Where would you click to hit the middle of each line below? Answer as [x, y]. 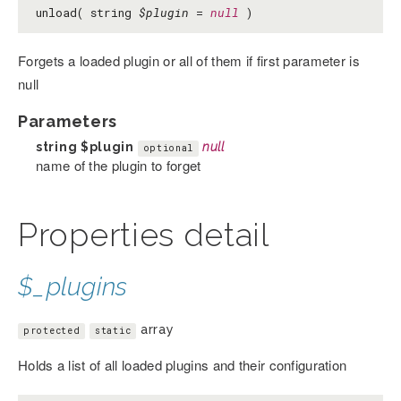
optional [168, 149]
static [113, 331]
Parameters [68, 122]
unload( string [87, 13]
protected [52, 331]
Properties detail [144, 235]
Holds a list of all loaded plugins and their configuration [183, 365]
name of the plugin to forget [119, 166]
